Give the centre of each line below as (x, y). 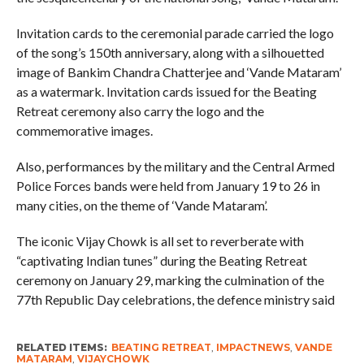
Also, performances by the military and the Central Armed (175, 167)
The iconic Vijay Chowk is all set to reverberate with (160, 241)
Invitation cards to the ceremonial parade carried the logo (175, 33)
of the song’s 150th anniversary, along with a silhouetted (170, 53)
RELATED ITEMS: (61, 348)
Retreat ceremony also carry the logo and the (140, 111)
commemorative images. (84, 131)
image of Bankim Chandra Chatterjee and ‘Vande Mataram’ (178, 72)
